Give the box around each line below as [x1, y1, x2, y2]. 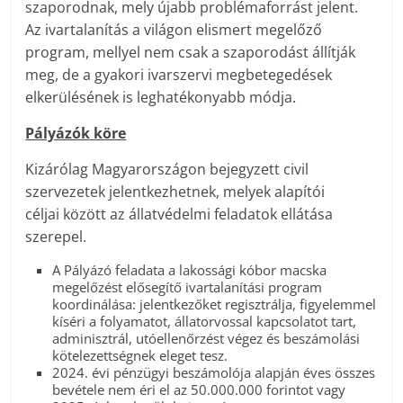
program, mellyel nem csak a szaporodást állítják [25, 42, 356, 63]
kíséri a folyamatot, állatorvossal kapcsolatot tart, [52, 312, 357, 331]
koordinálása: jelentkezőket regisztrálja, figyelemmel [52, 295, 377, 314]
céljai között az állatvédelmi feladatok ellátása [25, 204, 334, 225]
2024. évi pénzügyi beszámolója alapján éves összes [52, 363, 376, 382]
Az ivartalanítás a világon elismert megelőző [25, 20, 323, 40]
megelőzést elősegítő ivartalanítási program [52, 278, 323, 297]
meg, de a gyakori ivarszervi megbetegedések [25, 65, 333, 85]
